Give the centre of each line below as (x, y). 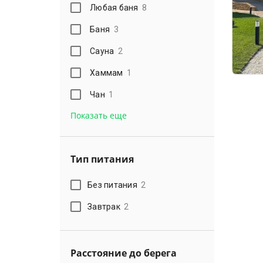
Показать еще (99, 115)
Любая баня (114, 7)
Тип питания (102, 159)
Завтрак (104, 206)
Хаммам (107, 73)
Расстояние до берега (124, 253)
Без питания (112, 185)
